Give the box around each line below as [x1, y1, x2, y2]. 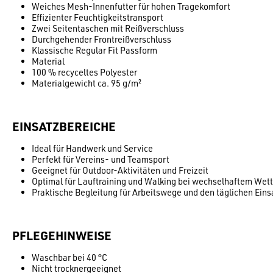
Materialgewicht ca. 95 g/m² [32, 77, 141, 89]
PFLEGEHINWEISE [12, 227, 112, 243]
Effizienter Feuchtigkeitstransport [32, 11, 163, 23]
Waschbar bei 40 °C [32, 251, 107, 263]
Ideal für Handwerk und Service [32, 142, 153, 154]
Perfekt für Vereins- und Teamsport [32, 153, 169, 165]
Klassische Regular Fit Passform [32, 44, 157, 56]
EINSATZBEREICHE [12, 118, 116, 134]
